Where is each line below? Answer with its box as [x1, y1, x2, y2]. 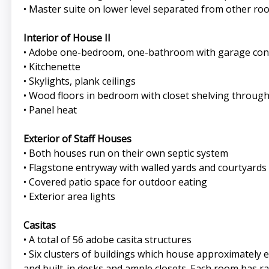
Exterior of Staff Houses [23, 132, 131, 146]
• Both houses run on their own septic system [23, 147, 228, 160]
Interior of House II [23, 31, 110, 45]
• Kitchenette [23, 60, 80, 74]
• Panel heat [23, 103, 77, 117]
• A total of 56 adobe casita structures [23, 233, 192, 247]
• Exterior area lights [23, 190, 115, 204]
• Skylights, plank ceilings [23, 74, 136, 88]
